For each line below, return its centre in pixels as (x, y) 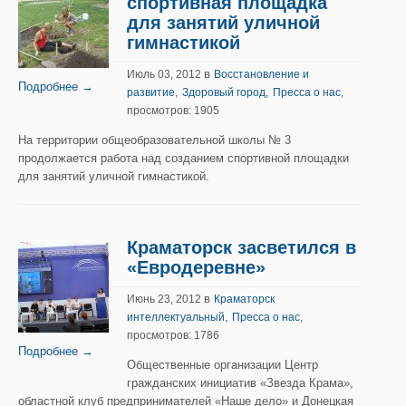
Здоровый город (224, 92)
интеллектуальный (176, 317)
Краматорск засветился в (242, 247)
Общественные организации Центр (222, 365)
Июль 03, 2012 (165, 74)
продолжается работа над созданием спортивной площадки (184, 158)
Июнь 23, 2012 (165, 299)
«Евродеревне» (196, 267)
